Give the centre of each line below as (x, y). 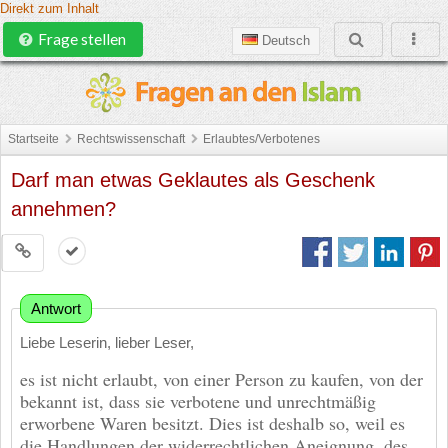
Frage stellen (81, 39)
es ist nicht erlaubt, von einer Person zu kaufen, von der (221, 378)
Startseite (33, 138)
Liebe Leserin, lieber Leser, (107, 343)
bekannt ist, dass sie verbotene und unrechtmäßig (198, 400)
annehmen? (63, 208)
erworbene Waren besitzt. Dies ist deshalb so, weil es (212, 422)
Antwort (56, 309)
